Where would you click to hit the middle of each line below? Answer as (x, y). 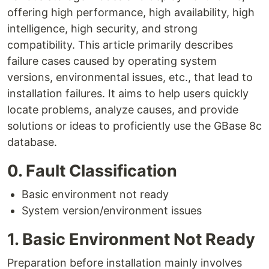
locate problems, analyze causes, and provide (123, 110)
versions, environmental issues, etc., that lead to (130, 77)
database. (32, 142)
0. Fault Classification (92, 171)
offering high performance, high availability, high (131, 12)
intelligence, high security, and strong (102, 29)
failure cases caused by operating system (112, 61)
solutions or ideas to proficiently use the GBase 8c (134, 126)
